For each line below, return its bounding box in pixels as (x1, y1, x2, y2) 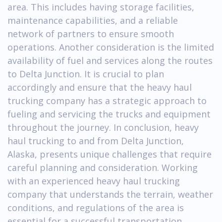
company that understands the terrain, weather (7, 188, 213, 200)
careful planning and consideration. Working (7, 161, 198, 173)
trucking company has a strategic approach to (7, 94, 207, 107)
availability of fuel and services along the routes (7, 54, 213, 66)
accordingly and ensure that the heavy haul (7, 81, 192, 93)
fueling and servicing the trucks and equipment (7, 108, 211, 120)
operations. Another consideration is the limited (7, 41, 214, 53)
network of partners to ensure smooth (7, 27, 174, 40)
